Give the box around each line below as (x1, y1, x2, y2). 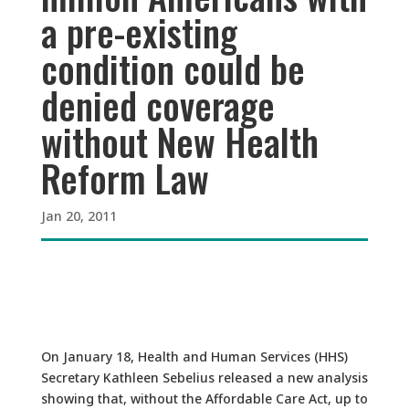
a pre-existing (40, 5, 237, 59)
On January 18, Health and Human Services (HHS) (40, 348, 348, 365)
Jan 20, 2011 (40, 207, 117, 225)
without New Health (40, 114, 319, 169)
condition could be (40, 41, 305, 96)
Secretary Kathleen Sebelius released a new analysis (40, 369, 368, 386)
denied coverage (40, 78, 275, 132)
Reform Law (40, 151, 209, 205)
